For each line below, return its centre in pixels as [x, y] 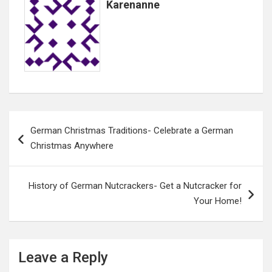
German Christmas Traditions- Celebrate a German [132, 130]
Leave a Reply [63, 257]
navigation [44, 139]
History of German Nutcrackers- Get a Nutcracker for [135, 185]
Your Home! [218, 201]
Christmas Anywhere [72, 145]
